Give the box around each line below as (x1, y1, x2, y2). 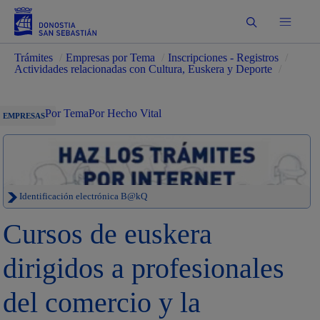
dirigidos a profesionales (3, 252, 285, 284)
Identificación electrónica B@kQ (17, 191, 148, 201)
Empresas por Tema (66, 51, 156, 64)
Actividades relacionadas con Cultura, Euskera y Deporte (14, 63, 273, 75)
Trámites (14, 51, 54, 64)
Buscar (246, 14, 284, 28)
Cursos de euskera (3, 218, 213, 250)
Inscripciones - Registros (168, 51, 279, 64)
